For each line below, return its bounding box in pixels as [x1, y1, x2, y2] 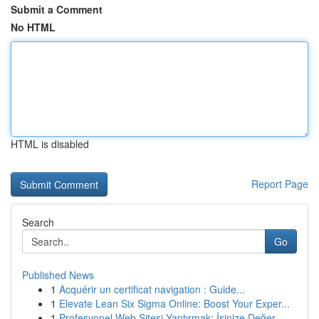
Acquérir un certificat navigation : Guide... [59, 282, 245, 296]
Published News [22, 268, 94, 282]
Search [22, 215, 54, 229]
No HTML [11, 20, 56, 34]
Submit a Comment [11, 2, 103, 16]
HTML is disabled [11, 137, 89, 151]
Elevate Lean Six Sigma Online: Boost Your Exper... [59, 296, 290, 310]
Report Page [251, 177, 308, 191]
